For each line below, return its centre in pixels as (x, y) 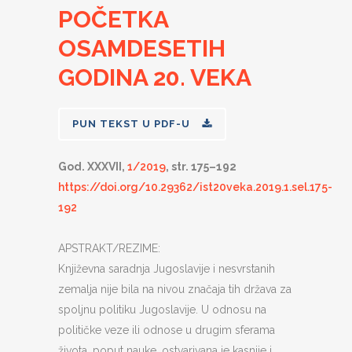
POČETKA (113, 19)
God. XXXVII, (93, 167)
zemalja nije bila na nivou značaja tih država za (175, 289)
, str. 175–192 (201, 167)
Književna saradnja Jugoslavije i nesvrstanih (167, 269)
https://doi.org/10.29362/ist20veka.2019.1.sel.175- (195, 187)
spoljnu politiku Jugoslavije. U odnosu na (162, 310)
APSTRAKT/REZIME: (109, 248)
